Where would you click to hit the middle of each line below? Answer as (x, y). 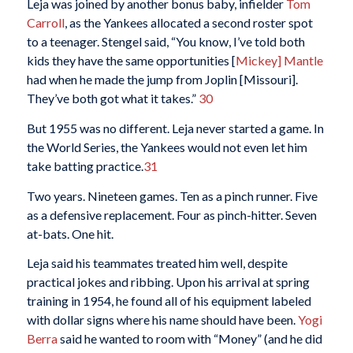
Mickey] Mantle (279, 61)
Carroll (45, 23)
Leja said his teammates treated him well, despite (157, 263)
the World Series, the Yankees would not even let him (167, 147)
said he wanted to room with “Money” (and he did (190, 339)
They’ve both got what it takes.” (112, 98)
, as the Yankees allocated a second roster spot (188, 23)
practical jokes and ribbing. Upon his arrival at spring (168, 282)
